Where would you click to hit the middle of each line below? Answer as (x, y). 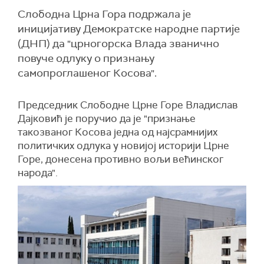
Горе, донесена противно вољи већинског (121, 159)
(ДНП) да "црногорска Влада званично (118, 44)
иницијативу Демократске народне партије (129, 29)
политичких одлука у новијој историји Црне (123, 146)
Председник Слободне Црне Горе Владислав (128, 105)
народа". (38, 173)
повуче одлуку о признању (86, 58)
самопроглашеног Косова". (87, 73)
